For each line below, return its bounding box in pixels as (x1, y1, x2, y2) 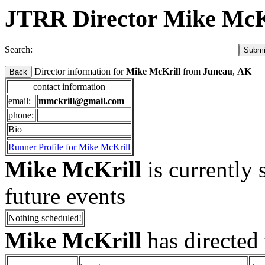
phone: (8, 109, 34, 120)
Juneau (203, 66, 232, 76)
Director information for (32, 66, 126, 76)
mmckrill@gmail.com (38, 95, 124, 106)
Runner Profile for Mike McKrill (8, 141, 130, 152)
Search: (5, 44, 35, 54)
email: (8, 95, 31, 106)
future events (5, 183, 125, 209)
